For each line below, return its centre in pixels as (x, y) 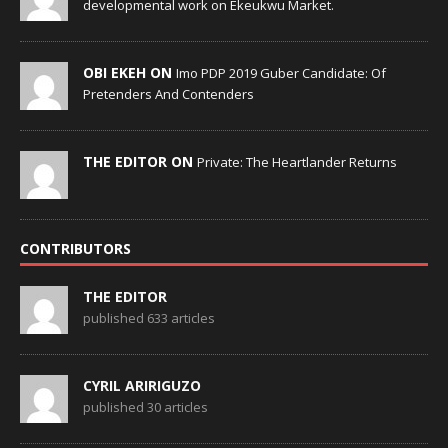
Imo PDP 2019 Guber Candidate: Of (281, 73)
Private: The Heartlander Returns (297, 162)
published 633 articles (149, 318)
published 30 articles (145, 407)
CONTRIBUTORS (75, 249)
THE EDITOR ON (140, 162)
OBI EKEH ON (129, 73)
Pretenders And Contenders (168, 94)
